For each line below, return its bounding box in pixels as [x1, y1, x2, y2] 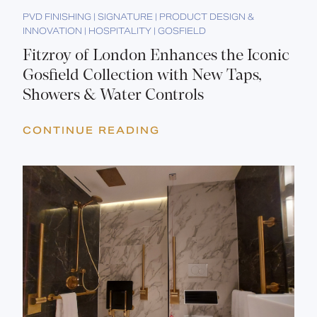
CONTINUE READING [23, 124, 160, 137]
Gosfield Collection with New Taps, [23, 68, 262, 85]
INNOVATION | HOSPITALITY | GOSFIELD [23, 25, 206, 37]
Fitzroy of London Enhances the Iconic [23, 48, 289, 65]
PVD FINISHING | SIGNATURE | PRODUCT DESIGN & [23, 11, 254, 23]
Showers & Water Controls [23, 88, 204, 105]
